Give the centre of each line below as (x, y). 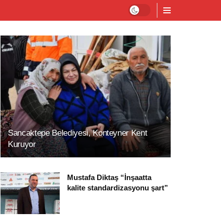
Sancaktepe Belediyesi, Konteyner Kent (78, 133)
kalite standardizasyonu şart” (118, 187)
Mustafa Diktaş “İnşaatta (109, 177)
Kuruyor (22, 144)
